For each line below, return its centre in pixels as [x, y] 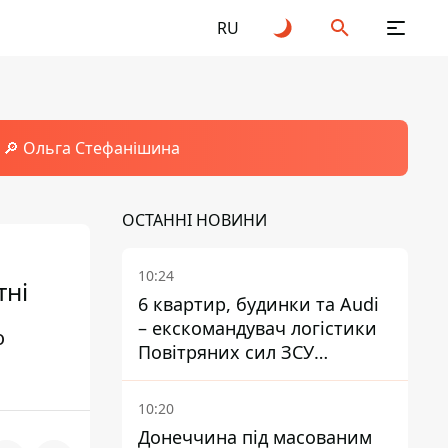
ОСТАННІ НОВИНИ [194, 220]
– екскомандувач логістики [257, 328]
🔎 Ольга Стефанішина [91, 148]
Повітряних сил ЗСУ [226, 352]
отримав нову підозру [234, 376]
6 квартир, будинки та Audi [258, 304]
